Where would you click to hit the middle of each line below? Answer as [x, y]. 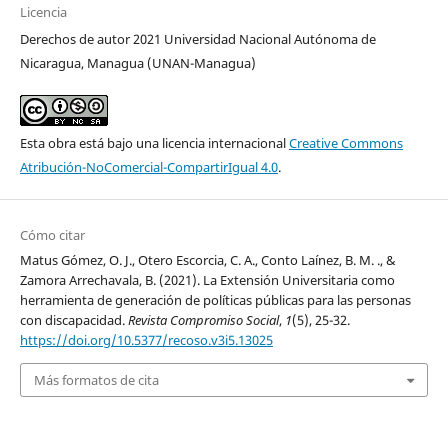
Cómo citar [52, 234]
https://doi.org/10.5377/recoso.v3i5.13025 [146, 339]
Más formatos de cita [96, 380]
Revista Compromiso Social [203, 319]
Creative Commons [345, 142]
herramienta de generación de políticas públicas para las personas [215, 299]
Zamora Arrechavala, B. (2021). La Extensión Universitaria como [207, 279]
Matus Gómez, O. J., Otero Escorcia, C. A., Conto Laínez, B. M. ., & [207, 259]
